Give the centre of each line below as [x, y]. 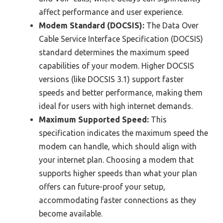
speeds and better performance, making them [121, 92]
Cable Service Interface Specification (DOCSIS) [121, 39]
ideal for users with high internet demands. [116, 106]
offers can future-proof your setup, [102, 186]
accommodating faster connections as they [117, 200]
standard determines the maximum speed [114, 52]
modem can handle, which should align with [118, 146]
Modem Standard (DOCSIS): [92, 25]
